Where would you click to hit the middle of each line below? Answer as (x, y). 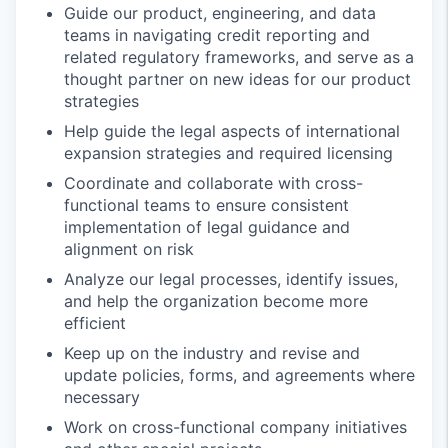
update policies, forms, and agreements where (239, 375)
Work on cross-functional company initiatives (235, 427)
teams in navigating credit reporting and (217, 35)
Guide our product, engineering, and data (220, 13)
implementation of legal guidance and (207, 227)
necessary (102, 397)
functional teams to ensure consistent (206, 205)
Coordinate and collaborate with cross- (213, 183)
